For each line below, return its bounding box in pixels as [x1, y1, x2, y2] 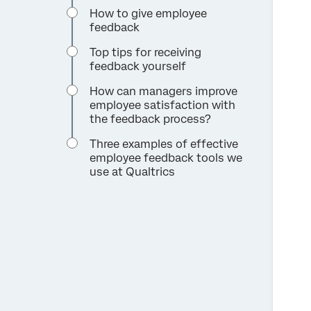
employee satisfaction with [90, 98, 236, 112]
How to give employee [90, 6, 208, 20]
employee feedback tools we [90, 151, 243, 165]
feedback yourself [90, 59, 187, 73]
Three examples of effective [90, 137, 239, 151]
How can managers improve [90, 84, 238, 98]
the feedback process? [90, 112, 212, 126]
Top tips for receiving [90, 45, 202, 59]
